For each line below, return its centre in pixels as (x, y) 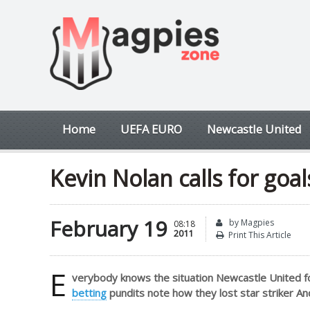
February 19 (108, 229)
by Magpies (250, 222)
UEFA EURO (151, 129)
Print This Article (260, 235)
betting (89, 293)
